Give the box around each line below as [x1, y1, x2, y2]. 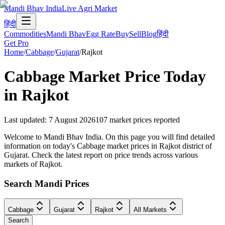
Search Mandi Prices [4, 178, 89, 189]
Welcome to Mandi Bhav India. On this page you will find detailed [4, 132, 215, 141]
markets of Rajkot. [4, 159, 62, 168]
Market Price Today [65, 67, 206, 86]
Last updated [4, 115, 45, 124]
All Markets [134, 206, 167, 214]
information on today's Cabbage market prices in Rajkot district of [4, 141, 212, 150]
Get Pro [4, 39, 29, 47]
